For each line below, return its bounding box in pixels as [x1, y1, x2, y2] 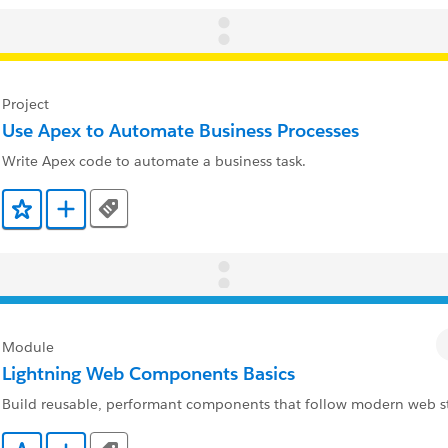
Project [2, 94, 49, 113]
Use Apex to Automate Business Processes [2, 118, 359, 142]
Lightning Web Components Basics [2, 362, 295, 386]
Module [2, 338, 54, 357]
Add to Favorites [20, 206, 129, 225]
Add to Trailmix [64, 206, 168, 225]
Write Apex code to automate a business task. [2, 151, 306, 170]
